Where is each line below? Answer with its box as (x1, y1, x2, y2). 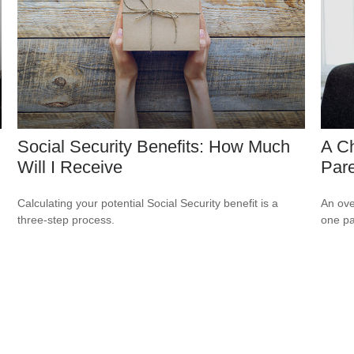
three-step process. (17, 213, 115, 227)
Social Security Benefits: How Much (17, 137, 291, 157)
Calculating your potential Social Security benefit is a (17, 197, 279, 210)
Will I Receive (17, 157, 123, 178)
